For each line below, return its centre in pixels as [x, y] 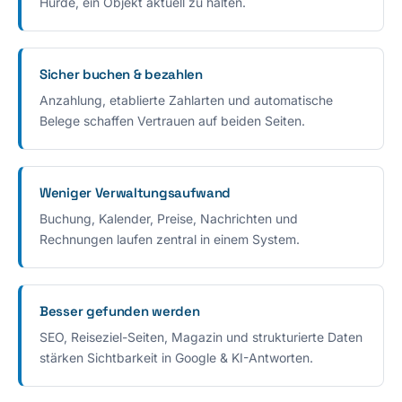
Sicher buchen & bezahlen [121, 74]
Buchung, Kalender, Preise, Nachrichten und [169, 218]
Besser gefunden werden [120, 310]
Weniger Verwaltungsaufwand [135, 192]
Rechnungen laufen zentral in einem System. [170, 239]
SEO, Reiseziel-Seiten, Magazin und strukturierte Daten [201, 336]
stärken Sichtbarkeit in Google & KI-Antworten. [176, 357]
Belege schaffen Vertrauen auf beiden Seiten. [172, 120]
